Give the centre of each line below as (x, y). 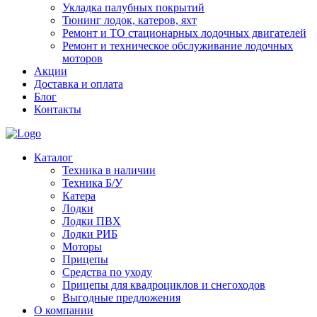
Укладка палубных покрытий (133, 7)
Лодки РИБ (90, 234)
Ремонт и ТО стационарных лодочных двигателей (184, 33)
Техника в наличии (109, 170)
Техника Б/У (92, 183)
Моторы (82, 247)
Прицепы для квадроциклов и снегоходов (164, 285)
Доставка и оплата (79, 84)
